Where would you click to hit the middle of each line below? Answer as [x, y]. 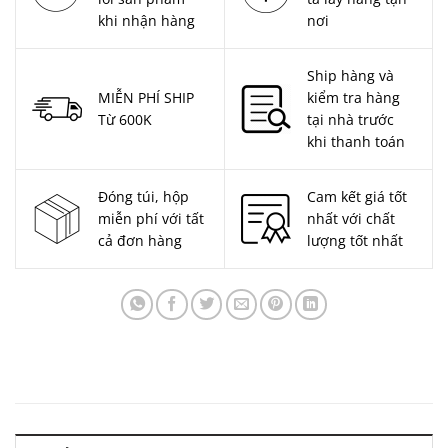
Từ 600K [125, 119]
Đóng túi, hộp [143, 196]
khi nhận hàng [146, 20]
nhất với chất [350, 218]
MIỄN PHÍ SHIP [146, 97]
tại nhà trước [350, 119]
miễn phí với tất [151, 218]
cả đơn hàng [140, 240]
